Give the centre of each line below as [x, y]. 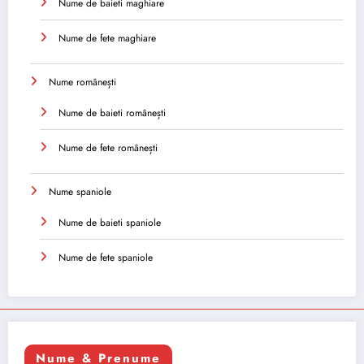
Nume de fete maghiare [107, 38]
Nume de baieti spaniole [110, 223]
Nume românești [82, 82]
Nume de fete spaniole [106, 258]
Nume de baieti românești [112, 113]
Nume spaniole [80, 192]
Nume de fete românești [108, 148]
